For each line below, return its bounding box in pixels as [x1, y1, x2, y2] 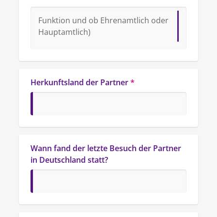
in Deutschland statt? [31, 155, 108, 165]
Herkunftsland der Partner [31, 77, 128, 88]
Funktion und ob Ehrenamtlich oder [38, 15, 169, 26]
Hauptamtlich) [38, 27, 91, 37]
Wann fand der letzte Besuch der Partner [31, 143, 181, 154]
